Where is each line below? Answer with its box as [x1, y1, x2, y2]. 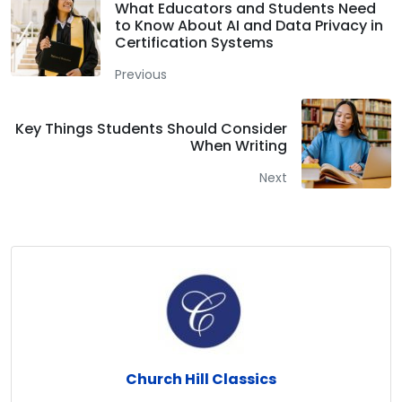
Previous [115, 65, 167, 83]
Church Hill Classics [126, 368, 276, 389]
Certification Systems [115, 31, 274, 53]
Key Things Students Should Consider [15, 118, 287, 140]
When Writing [190, 135, 287, 157]
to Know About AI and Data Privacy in [115, 14, 383, 36]
